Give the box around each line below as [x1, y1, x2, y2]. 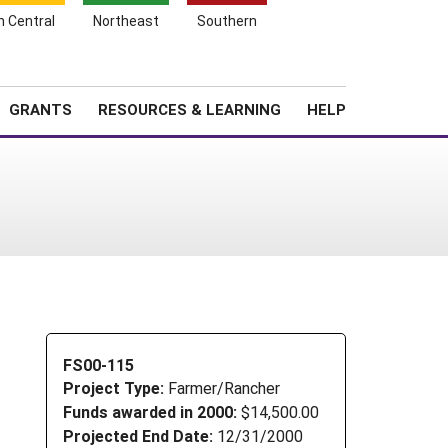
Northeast [93, 11, 159, 30]
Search [347, 59, 404, 83]
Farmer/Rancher [168, 377, 280, 399]
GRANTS [9, 99, 72, 119]
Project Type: [63, 377, 168, 399]
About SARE [230, 65, 307, 84]
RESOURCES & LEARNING [98, 99, 281, 119]
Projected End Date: [63, 424, 213, 446]
